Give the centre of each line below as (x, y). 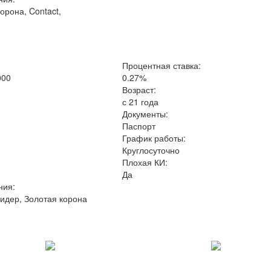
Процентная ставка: (162, 65)
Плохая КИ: (145, 162)
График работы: (154, 138)
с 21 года (141, 102)
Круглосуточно (151, 150)
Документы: (145, 114)
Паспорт (139, 126)
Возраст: (139, 90)
